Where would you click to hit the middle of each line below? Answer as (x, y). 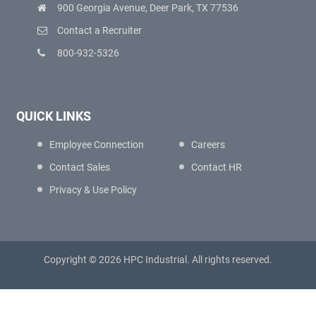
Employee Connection (96, 144)
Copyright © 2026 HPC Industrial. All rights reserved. (158, 259)
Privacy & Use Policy (93, 189)
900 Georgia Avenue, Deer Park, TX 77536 (147, 7)
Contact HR (217, 167)
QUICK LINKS (53, 116)
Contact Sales (79, 167)
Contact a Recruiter (99, 30)
